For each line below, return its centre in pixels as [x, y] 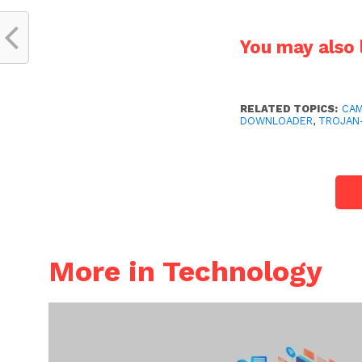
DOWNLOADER [277, 121]
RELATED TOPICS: [289, 109]
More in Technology [185, 272]
